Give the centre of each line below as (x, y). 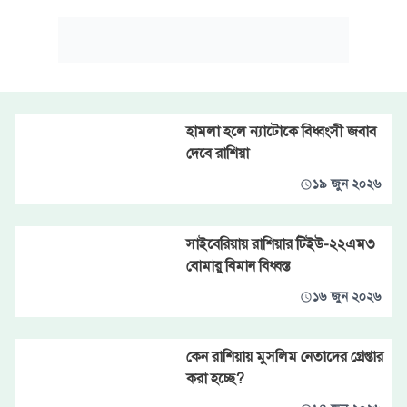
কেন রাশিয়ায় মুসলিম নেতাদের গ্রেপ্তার (284, 357)
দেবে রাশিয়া (217, 154)
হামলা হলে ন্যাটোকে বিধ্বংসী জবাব (281, 132)
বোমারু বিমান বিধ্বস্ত (238, 266)
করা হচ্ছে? (215, 379)
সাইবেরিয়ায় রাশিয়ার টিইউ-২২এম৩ (280, 244)
